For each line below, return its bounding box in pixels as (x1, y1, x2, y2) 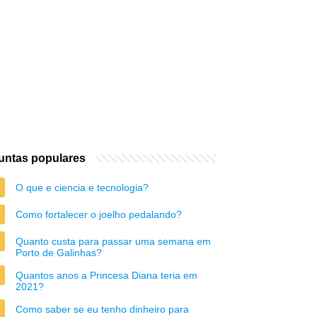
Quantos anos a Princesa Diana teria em (16, 270, 197, 281)
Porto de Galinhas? (16, 247, 102, 258)
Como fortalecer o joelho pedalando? (16, 209, 182, 220)
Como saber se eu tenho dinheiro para (16, 304, 189, 315)
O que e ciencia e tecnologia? (16, 182, 149, 193)
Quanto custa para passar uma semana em (16, 236, 211, 247)
